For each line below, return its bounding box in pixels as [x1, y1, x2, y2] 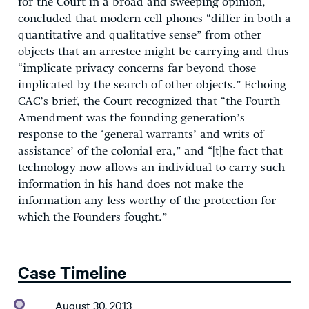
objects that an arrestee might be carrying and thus [18, 46, 289, 58]
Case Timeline [18, 260, 126, 283]
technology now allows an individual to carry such [18, 161, 285, 174]
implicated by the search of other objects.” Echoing [18, 79, 286, 91]
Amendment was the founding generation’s [18, 112, 245, 124]
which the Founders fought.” [18, 211, 167, 223]
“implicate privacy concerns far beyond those [18, 62, 256, 74]
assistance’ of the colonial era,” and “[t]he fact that [18, 145, 283, 157]
